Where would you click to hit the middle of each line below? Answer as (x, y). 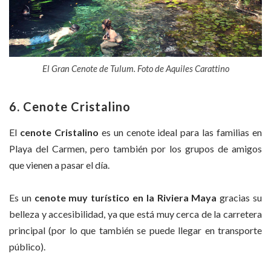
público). (27, 247)
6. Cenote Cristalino (70, 106)
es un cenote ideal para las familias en (180, 132)
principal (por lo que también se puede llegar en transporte (135, 230)
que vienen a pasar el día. (59, 165)
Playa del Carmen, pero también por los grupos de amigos (135, 148)
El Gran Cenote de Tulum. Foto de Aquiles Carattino (135, 68)
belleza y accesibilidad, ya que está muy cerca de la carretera (135, 214)
